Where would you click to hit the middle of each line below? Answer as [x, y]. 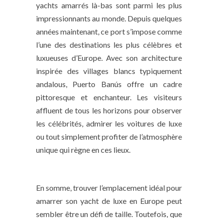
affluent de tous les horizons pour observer [109, 110]
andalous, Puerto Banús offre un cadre [109, 84]
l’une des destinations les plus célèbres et [109, 44]
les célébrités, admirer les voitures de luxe [109, 123]
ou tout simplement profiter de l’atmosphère [109, 136]
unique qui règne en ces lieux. [83, 149]
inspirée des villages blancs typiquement [109, 71]
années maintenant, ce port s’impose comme [109, 31]
